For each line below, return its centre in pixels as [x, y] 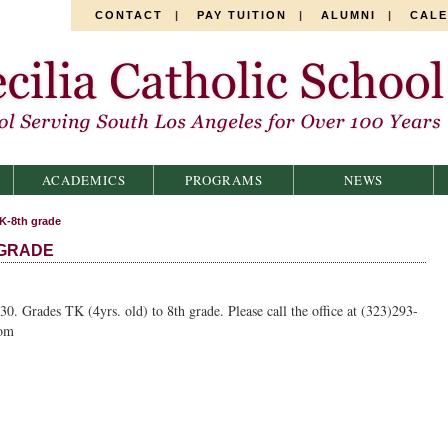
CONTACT [129, 15]
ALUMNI [348, 15]
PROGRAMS [223, 180]
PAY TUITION [242, 15]
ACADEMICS [83, 180]
